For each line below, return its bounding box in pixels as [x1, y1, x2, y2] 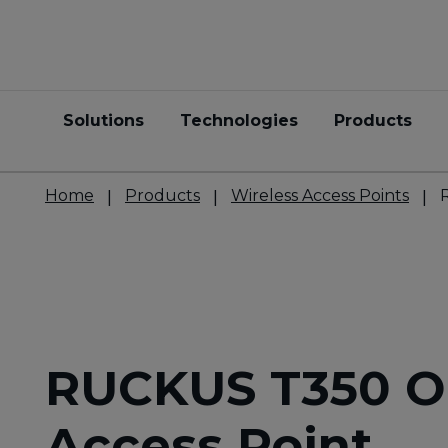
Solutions [63, 111, 144, 130]
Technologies [180, 111, 298, 130]
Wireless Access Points [231, 186, 409, 205]
